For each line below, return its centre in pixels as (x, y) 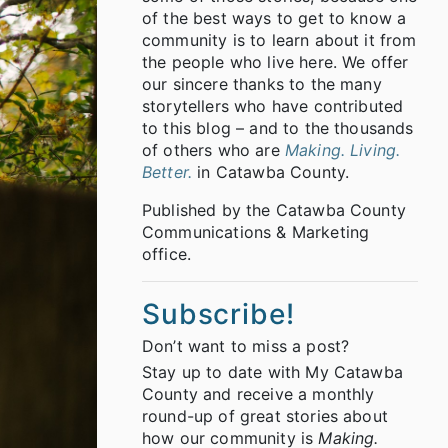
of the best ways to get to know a (274, 18)
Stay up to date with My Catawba (272, 372)
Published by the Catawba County (274, 210)
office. (167, 254)
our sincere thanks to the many (262, 84)
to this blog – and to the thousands (278, 128)
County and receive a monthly (258, 394)
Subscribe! (218, 314)
